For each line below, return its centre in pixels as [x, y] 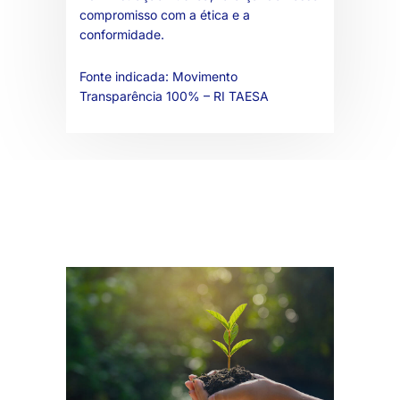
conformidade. [122, 34]
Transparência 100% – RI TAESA [174, 96]
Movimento [205, 76]
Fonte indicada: [126, 76]
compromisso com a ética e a [165, 14]
